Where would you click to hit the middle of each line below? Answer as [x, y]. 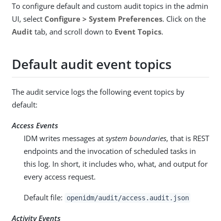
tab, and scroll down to [74, 32]
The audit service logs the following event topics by [98, 92]
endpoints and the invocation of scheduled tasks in [110, 151]
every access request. [60, 176]
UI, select [28, 19]
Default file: [44, 197]
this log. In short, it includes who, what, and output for [116, 164]
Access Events [35, 125]
